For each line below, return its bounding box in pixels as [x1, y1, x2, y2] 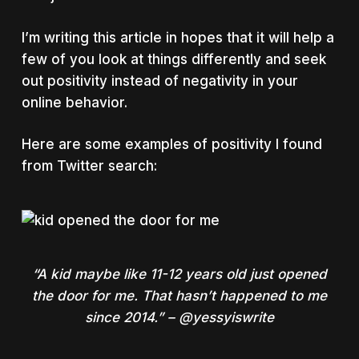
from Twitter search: [21, 158, 157, 174]
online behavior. [21, 94, 127, 111]
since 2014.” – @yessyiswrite [84, 309, 274, 325]
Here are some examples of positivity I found [21, 136, 322, 152]
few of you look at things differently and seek [21, 50, 326, 67]
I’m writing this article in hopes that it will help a [21, 29, 334, 46]
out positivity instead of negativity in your [21, 72, 298, 89]
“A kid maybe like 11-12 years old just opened [31, 266, 327, 282]
